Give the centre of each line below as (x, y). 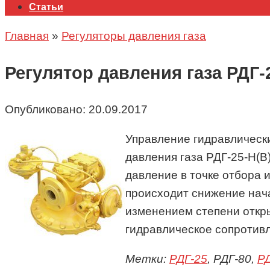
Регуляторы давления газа (134, 36)
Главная (27, 36)
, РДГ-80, (232, 259)
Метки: (147, 259)
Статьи (46, 7)
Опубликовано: (45, 110)
